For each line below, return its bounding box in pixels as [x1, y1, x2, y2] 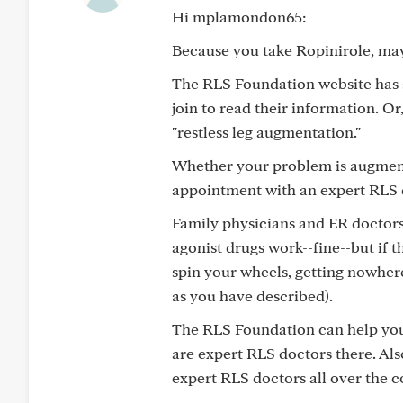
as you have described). [172, 286, 333, 305]
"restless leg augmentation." [172, 122, 361, 141]
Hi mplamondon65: [172, 7, 307, 26]
